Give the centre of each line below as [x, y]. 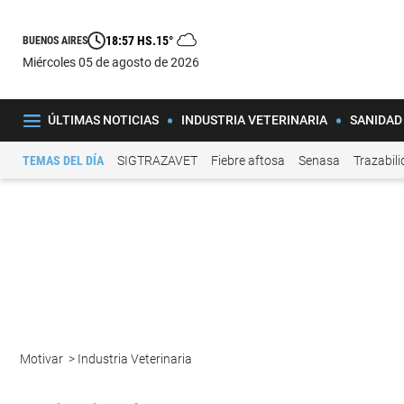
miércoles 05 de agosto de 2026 [116, 62]
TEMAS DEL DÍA [63, 160]
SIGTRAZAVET [157, 160]
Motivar [43, 359]
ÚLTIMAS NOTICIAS [103, 120]
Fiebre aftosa [248, 160]
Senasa [319, 160]
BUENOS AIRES [55, 41]
